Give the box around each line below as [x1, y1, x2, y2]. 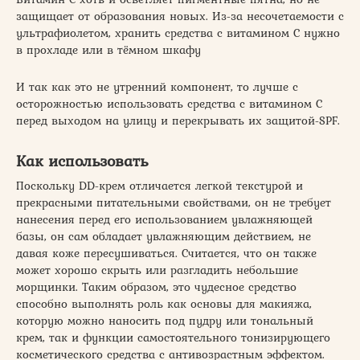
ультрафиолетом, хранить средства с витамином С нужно [16, 23, 340, 42]
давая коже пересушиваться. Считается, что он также [16, 243, 317, 262]
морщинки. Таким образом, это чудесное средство [16, 277, 297, 296]
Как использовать [16, 149, 148, 172]
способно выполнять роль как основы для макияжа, [16, 294, 312, 313]
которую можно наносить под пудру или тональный [16, 311, 313, 329]
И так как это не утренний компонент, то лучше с [16, 77, 298, 96]
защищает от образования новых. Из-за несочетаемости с [16, 6, 344, 25]
